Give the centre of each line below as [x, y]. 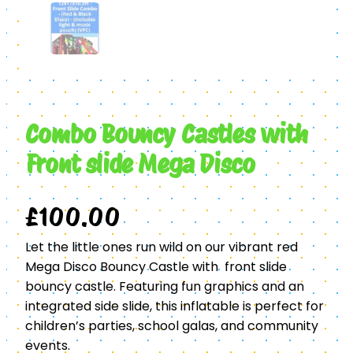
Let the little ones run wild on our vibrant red [162, 247]
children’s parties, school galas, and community [172, 325]
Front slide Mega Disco [140, 165]
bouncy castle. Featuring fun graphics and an [165, 286]
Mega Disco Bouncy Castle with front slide [156, 266]
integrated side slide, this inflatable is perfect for [175, 306]
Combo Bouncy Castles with [167, 135]
